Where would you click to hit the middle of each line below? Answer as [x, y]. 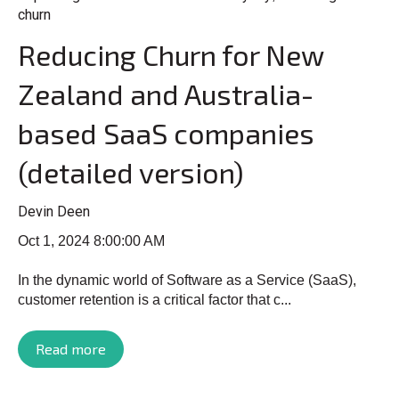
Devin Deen [54, 211]
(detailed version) [131, 172]
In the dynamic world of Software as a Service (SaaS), [187, 281]
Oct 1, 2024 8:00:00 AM [91, 240]
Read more [71, 348]
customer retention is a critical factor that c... [155, 300]
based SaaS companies [166, 133]
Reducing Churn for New [171, 55]
